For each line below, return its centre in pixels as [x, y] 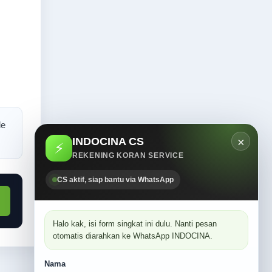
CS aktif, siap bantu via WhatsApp [115, 180]
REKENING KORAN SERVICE [128, 155]
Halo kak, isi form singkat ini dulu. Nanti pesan [135, 224]
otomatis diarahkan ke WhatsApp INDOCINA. [133, 236]
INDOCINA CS [108, 141]
